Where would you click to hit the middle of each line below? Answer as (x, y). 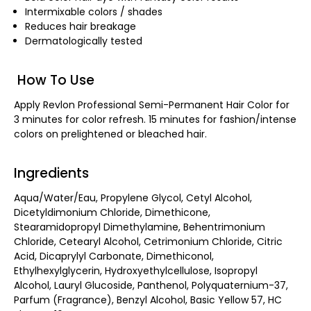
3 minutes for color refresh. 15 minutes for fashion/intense (155, 119)
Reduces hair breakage (81, 26)
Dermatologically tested (84, 41)
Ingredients (51, 173)
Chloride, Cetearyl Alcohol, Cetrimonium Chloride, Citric (148, 241)
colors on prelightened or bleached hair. (110, 134)
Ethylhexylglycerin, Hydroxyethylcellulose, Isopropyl (136, 270)
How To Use (54, 80)
